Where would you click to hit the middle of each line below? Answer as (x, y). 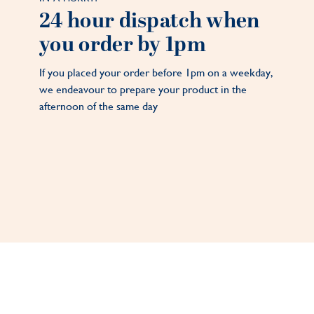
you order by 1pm (123, 46)
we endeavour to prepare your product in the (143, 90)
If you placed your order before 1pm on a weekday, (157, 73)
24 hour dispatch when (150, 22)
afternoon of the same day (99, 107)
